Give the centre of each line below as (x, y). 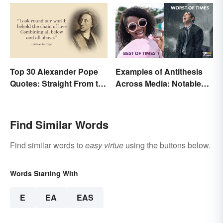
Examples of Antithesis (159, 71)
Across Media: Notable (158, 83)
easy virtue (104, 145)
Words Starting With (44, 173)
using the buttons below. (167, 145)
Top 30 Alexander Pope (54, 71)
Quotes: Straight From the (59, 83)
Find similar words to (48, 145)
